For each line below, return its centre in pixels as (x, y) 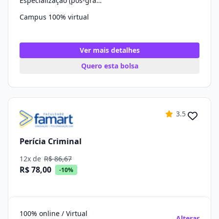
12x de (31, 159)
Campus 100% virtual (54, 17)
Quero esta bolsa (109, 66)
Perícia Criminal (51, 141)
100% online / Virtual (54, 213)
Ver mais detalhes (109, 50)
